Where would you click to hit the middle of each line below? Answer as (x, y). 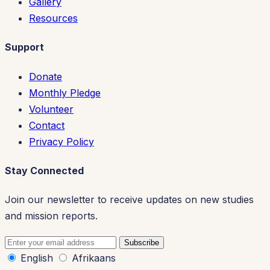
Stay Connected (44, 170)
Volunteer (51, 109)
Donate (46, 76)
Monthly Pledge (65, 93)
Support (24, 47)
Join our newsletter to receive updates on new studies (129, 200)
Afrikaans (94, 258)
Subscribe (142, 243)
